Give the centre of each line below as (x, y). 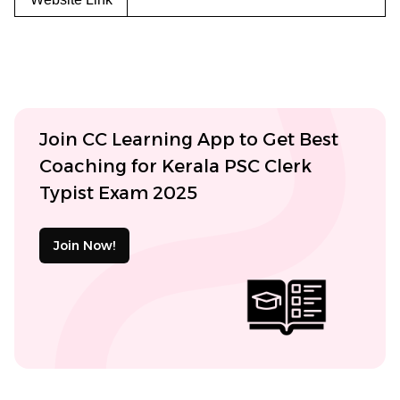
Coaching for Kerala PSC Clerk (175, 166)
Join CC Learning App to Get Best (189, 139)
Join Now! (84, 245)
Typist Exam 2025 (118, 192)
